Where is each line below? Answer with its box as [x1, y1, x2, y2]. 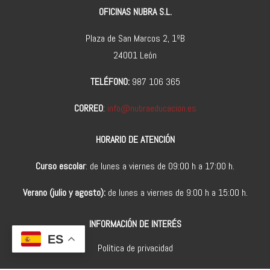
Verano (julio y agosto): [22, 186, 105, 199]
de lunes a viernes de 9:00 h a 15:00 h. [105, 186, 248, 199]
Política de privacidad [97, 241, 173, 254]
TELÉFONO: [90, 75, 130, 88]
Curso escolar [36, 159, 86, 172]
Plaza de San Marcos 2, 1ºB [85, 31, 185, 45]
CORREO [74, 101, 103, 115]
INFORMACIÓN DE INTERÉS [89, 217, 181, 230]
